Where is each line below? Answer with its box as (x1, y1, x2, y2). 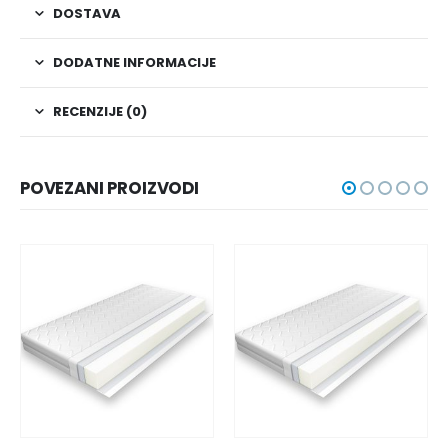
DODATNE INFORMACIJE (53, 52, 216, 72)
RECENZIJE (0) (53, 101, 147, 121)
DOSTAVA (53, 3, 121, 23)
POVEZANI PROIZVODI (20, 175, 199, 200)
